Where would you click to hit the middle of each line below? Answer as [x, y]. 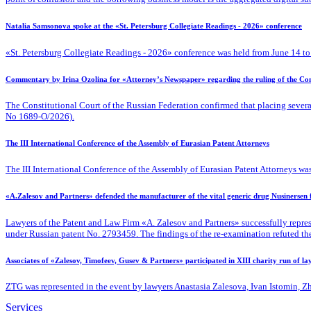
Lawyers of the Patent [47, 222]
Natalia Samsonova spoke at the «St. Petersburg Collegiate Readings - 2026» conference [154, 26]
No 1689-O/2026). [40, 116]
